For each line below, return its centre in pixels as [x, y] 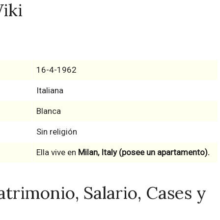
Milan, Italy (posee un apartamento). [144, 152]
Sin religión [56, 131]
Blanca [48, 111]
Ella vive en [57, 152]
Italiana [50, 90]
